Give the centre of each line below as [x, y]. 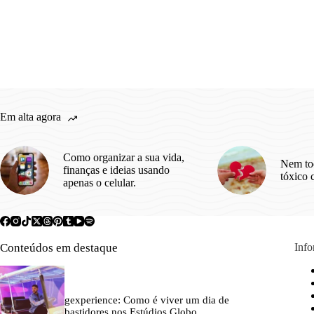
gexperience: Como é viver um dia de [147, 300]
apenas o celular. [100, 182]
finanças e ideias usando [116, 170]
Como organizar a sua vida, [124, 157]
